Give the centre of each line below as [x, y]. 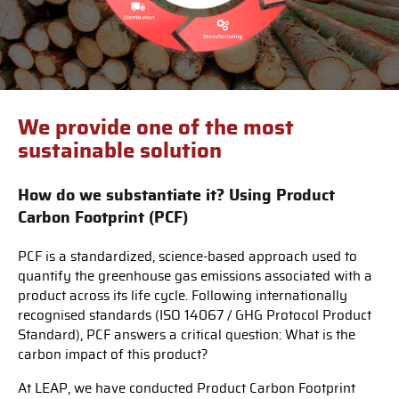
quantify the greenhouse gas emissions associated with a [195, 276]
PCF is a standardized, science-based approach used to [187, 256]
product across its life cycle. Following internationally [183, 296]
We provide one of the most [156, 128]
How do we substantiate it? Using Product [176, 195]
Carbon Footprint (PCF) [103, 218]
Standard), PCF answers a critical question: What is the [187, 335]
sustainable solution [120, 151]
